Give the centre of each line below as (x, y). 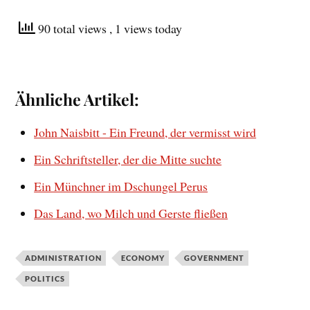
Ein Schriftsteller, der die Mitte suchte (128, 159)
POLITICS (45, 279)
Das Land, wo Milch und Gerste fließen (131, 213)
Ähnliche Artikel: (77, 100)
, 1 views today (146, 28)
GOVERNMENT (215, 258)
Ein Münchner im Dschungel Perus (121, 186)
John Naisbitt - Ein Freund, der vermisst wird (145, 133)
